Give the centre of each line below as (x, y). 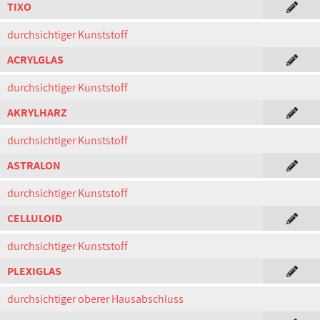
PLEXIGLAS (34, 271)
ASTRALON (34, 165)
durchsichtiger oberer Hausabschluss (95, 299)
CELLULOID (35, 218)
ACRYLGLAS (35, 60)
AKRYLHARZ (37, 112)
